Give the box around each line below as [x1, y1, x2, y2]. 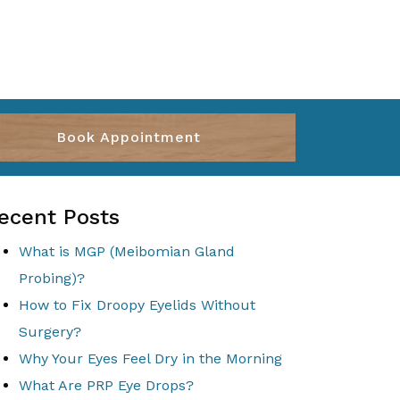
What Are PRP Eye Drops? [19, 377, 194, 394]
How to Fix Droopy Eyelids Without [19, 296, 255, 313]
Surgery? [19, 323, 81, 340]
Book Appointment [55, 129, 201, 146]
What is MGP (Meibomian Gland [19, 243, 235, 260]
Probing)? [19, 270, 85, 287]
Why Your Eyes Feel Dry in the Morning [19, 350, 282, 367]
